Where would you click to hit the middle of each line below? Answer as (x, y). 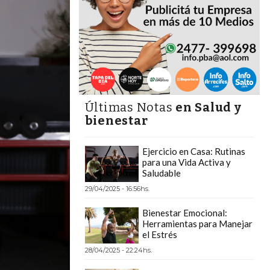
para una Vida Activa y (186, 162)
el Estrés (159, 235)
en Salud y (209, 108)
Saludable (161, 173)
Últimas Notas (130, 108)
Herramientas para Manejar (197, 224)
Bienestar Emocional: (184, 213)
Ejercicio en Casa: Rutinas (193, 152)
